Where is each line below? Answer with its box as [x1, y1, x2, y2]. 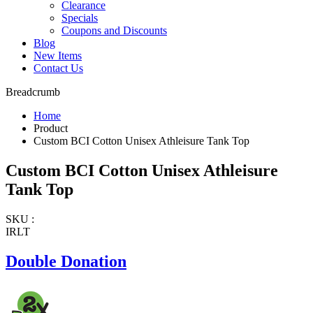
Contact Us [34, 62, 83, 75]
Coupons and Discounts [61, 24, 167, 37]
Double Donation [6, 252, 126, 270]
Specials [61, 12, 98, 24]
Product [34, 122, 68, 135]
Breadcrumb [6, 86, 60, 99]
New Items [34, 50, 82, 62]
